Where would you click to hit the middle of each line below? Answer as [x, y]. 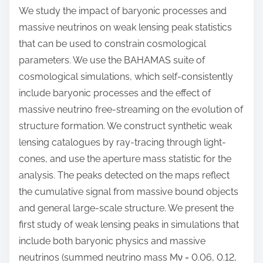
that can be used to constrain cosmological [112, 43]
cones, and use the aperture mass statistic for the [125, 159]
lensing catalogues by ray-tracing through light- [122, 142]
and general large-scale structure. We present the [126, 208]
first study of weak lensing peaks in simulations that [129, 224]
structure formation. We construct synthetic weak [125, 126]
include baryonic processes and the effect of [115, 93]
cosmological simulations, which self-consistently [126, 76]
